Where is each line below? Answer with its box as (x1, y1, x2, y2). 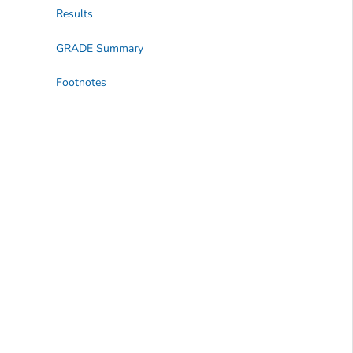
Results (55, 6, 93, 22)
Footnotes (55, 75, 106, 91)
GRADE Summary (55, 40, 143, 56)
